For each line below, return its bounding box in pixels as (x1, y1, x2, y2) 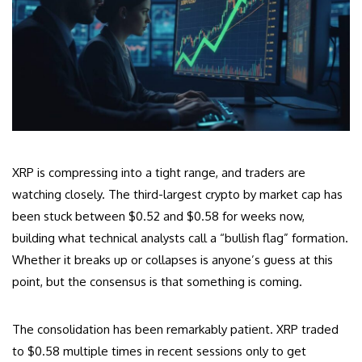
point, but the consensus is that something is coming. (12, 274, 302, 290)
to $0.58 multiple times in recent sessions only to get (12, 343, 306, 360)
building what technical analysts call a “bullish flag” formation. (12, 230, 348, 246)
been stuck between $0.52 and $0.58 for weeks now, (12, 208, 305, 225)
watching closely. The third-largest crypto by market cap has (12, 187, 343, 203)
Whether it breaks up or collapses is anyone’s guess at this (12, 252, 333, 268)
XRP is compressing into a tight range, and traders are (12, 165, 305, 181)
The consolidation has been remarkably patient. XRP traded (12, 322, 339, 338)
